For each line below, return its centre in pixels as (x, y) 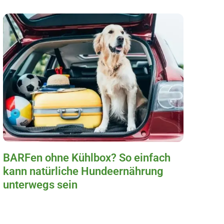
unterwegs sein (40, 184)
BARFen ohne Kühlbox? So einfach (87, 157)
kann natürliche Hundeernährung (83, 171)
